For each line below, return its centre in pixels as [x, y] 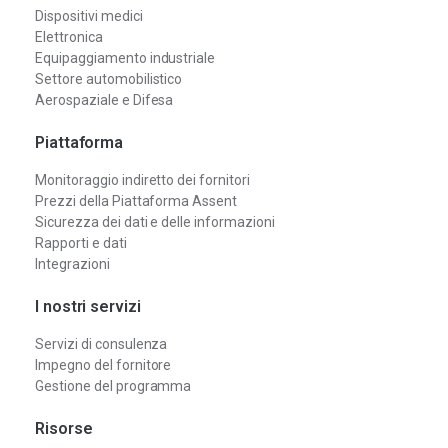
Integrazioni [72, 263]
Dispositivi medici [89, 15]
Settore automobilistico [109, 78]
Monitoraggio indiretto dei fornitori [143, 179]
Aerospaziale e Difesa [104, 99]
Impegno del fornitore [103, 364]
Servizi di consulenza [101, 343]
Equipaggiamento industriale [125, 57]
